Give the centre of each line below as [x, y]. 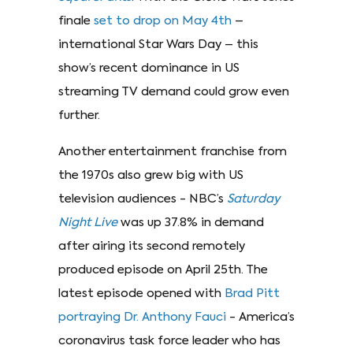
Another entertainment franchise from [173, 151]
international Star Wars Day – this [158, 44]
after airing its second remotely [152, 246]
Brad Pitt [252, 293]
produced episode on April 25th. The [163, 269]
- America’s [260, 317]
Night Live [88, 222]
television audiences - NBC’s [143, 199]
